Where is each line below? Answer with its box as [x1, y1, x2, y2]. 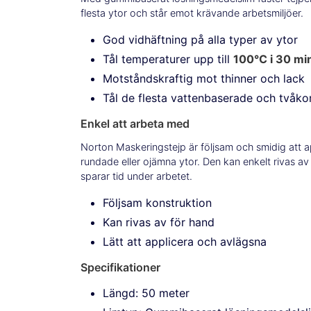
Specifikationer [81, 260, 160, 275]
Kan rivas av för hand [103, 215, 215, 230]
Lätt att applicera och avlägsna [103, 235, 267, 249]
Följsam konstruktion [103, 196, 212, 210]
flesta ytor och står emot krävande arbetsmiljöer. [81, 6, 303, 19]
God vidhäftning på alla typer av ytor [103, 32, 298, 47]
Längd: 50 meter [103, 286, 190, 301]
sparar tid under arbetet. [81, 170, 192, 183]
